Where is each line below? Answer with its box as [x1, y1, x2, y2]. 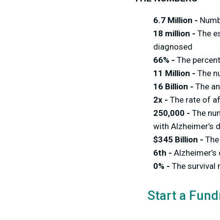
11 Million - [153, 68, 197, 78]
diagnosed [153, 42, 192, 52]
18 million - [153, 28, 197, 38]
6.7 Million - [153, 15, 200, 25]
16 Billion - [153, 82, 195, 91]
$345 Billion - [153, 135, 205, 144]
